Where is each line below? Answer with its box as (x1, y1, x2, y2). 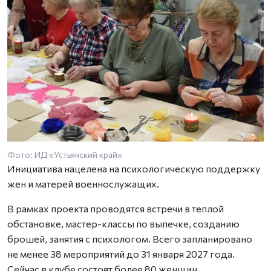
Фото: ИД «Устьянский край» (7, 149, 122, 160)
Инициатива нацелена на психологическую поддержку (7, 163, 260, 175)
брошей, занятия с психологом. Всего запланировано (7, 233, 252, 245)
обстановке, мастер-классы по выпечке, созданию (7, 218, 240, 230)
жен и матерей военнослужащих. (7, 178, 159, 190)
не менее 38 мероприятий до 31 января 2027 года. (7, 248, 235, 260)
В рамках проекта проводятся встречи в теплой (7, 203, 224, 215)
